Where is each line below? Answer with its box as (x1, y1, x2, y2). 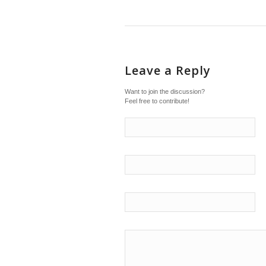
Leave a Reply (125, 62, 211, 78)
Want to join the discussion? (125, 87, 205, 95)
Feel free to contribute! (125, 97, 189, 104)
